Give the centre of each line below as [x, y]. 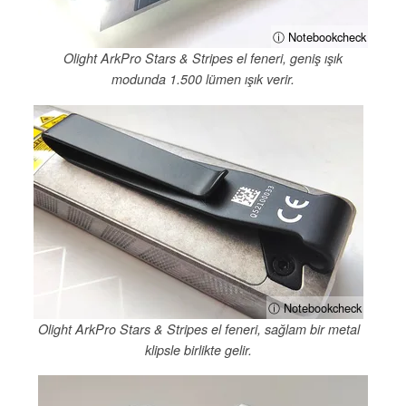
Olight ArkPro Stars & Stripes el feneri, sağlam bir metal [198, 329]
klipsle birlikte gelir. [198, 349]
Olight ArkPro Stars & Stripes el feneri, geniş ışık [203, 58]
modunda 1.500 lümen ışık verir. [203, 79]
